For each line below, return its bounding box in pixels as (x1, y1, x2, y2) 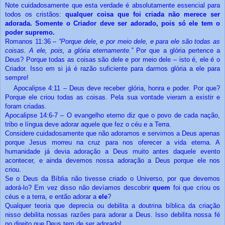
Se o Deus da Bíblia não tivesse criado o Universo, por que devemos (5, 175, 220, 183)
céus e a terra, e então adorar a (5, 193, 96, 201)
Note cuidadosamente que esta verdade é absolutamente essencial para (5, 2, 220, 10)
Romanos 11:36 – (5, 38, 57, 46)
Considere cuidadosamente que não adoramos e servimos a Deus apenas (5, 130, 220, 138)
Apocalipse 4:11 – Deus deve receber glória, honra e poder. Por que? (14, 84, 220, 92)
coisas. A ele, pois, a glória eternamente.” (5, 47, 133, 55)
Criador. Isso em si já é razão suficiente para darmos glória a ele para (5, 65, 220, 73)
